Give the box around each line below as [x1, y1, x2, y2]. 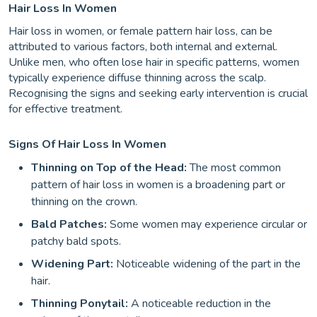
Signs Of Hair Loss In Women [8, 137, 166, 152]
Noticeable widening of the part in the [113, 256, 301, 272]
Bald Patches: [31, 217, 107, 232]
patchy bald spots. [31, 234, 121, 249]
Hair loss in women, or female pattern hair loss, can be [8, 23, 272, 39]
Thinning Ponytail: [31, 296, 128, 311]
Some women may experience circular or [107, 217, 307, 232]
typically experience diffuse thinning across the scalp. [8, 70, 266, 86]
